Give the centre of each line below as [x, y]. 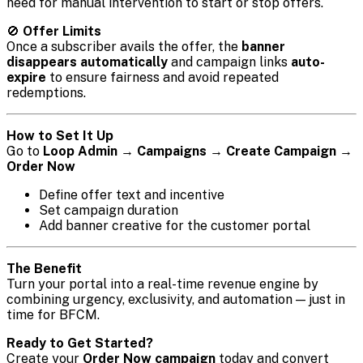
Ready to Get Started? [80, 344]
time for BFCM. [53, 315]
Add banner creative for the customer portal [175, 226]
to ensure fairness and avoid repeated [162, 78]
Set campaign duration [109, 211]
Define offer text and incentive [132, 195]
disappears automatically [87, 62]
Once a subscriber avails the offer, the [124, 47]
